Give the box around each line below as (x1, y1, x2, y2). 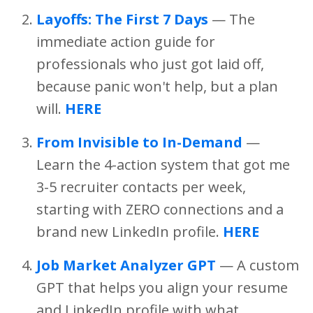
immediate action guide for (36, 32, 215, 52)
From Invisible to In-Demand (36, 133, 242, 152)
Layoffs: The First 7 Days (36, 10, 208, 29)
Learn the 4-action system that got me (36, 155, 290, 175)
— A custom (216, 256, 299, 275)
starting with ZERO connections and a (36, 200, 284, 219)
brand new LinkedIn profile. (36, 222, 223, 242)
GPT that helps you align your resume (36, 278, 288, 298)
